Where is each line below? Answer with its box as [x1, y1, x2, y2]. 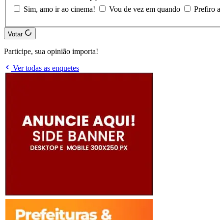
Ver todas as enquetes [11, 64, 79, 73]
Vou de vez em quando [109, 5, 182, 14]
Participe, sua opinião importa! [4, 47, 98, 56]
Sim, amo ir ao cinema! [24, 5, 97, 14]
